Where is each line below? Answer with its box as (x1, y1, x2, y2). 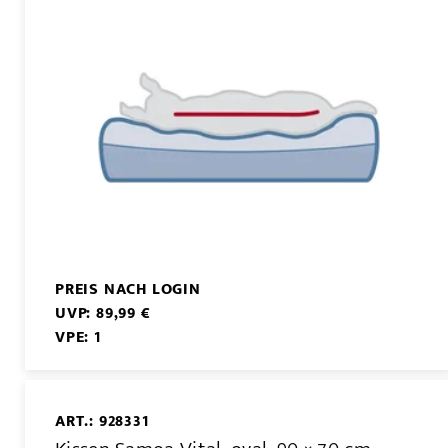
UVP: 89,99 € (55, 299, 151, 327)
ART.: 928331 (55, 407, 149, 435)
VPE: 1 (55, 323, 101, 351)
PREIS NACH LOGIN (55, 275, 201, 303)
